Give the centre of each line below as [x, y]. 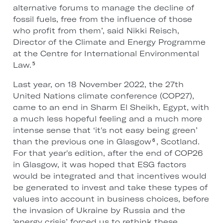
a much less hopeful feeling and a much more [107, 119]
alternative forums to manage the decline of [103, 8]
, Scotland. [178, 142]
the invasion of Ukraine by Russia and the [99, 211]
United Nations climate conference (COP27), [103, 96]
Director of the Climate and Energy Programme [109, 42]
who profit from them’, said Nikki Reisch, [96, 31]
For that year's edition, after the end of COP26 [108, 153]
